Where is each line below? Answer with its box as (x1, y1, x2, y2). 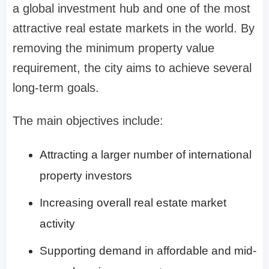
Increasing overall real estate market (40, 196, 226, 209)
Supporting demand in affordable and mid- (40, 244, 256, 257)
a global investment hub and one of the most (13, 1, 250, 15)
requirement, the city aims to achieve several (13, 61, 252, 74)
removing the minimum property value (13, 41, 214, 55)
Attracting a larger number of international (40, 148, 252, 161)
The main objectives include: (13, 113, 163, 127)
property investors (40, 169, 132, 182)
